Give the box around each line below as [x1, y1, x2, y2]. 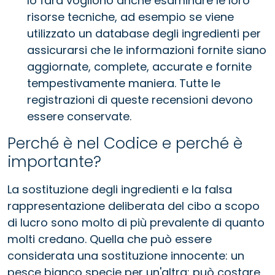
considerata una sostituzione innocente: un [7, 247, 244, 263]
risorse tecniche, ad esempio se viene [27, 9, 234, 25]
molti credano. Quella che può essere [7, 231, 212, 247]
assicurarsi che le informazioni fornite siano [27, 42, 266, 58]
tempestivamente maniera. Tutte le [27, 75, 220, 91]
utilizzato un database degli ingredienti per [27, 25, 261, 41]
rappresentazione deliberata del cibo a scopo [7, 198, 260, 214]
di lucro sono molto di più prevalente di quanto [7, 214, 265, 230]
